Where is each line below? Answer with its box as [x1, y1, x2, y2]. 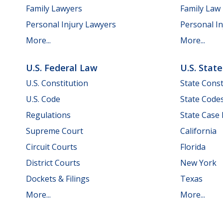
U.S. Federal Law [26, 61, 98, 74]
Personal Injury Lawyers [26, 18, 116, 30]
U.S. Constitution [26, 78, 88, 89]
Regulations [26, 110, 71, 121]
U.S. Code [26, 94, 60, 105]
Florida [180, 141, 206, 153]
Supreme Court [26, 125, 83, 137]
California [180, 125, 217, 137]
